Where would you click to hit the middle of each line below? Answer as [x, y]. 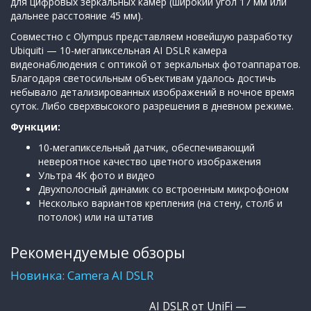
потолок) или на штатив [96, 217]
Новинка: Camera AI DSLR [82, 275]
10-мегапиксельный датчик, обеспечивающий [146, 147]
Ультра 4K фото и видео [96, 175]
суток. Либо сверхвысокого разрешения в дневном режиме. [152, 106]
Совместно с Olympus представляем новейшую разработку [151, 36]
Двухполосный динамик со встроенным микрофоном [163, 189]
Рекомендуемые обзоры [98, 252]
